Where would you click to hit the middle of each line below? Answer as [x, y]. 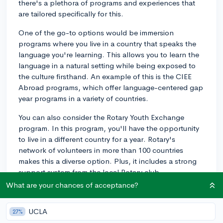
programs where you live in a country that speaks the [107, 43]
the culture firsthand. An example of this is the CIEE [105, 76]
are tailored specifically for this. [71, 13]
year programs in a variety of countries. [83, 98]
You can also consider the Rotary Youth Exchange [101, 117]
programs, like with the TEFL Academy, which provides [110, 202]
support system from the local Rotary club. [90, 172]
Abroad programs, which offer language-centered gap [111, 87]
